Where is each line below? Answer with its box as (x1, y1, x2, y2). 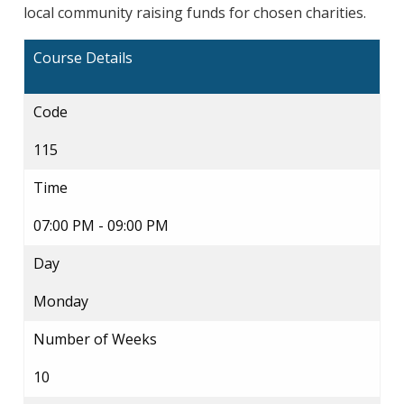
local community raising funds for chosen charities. (23, 3, 366, 23)
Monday (33, 291, 88, 312)
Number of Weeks (33, 329, 157, 350)
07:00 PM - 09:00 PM (33, 216, 169, 236)
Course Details (33, 48, 133, 69)
